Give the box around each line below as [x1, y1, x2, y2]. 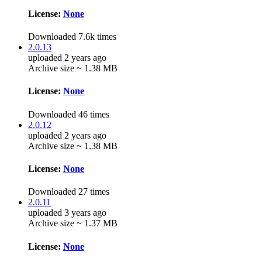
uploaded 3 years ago [28, 208, 106, 218]
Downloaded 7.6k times [28, 32, 116, 42]
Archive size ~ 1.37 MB [28, 218, 118, 229]
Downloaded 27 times [28, 187, 109, 197]
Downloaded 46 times [28, 109, 109, 119]
